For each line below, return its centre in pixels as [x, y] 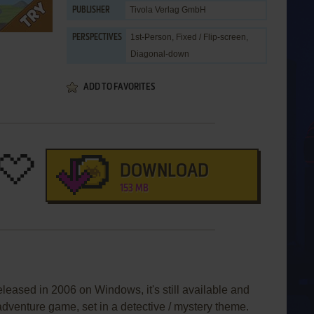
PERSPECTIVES [97, 38]
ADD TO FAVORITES [119, 87]
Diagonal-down [160, 54]
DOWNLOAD [164, 172]
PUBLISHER [91, 11]
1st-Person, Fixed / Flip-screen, [189, 37]
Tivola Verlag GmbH [168, 10]
